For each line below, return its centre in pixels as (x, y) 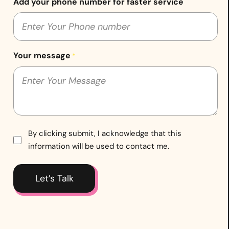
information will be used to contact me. (99, 146)
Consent (30, 133)
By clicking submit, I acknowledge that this (105, 133)
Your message (42, 55)
